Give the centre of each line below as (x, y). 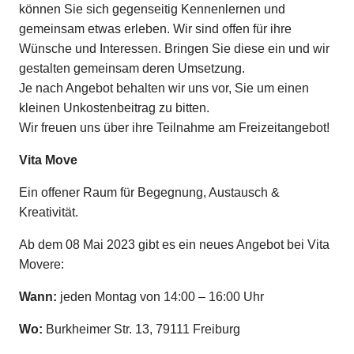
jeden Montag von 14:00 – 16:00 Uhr (162, 297)
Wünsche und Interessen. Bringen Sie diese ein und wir (174, 49)
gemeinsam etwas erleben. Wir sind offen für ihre (155, 29)
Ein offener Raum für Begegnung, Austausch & (149, 193)
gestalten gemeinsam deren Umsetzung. (132, 69)
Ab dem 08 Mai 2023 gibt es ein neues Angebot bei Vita (174, 245)
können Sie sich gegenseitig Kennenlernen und (152, 9)
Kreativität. (49, 213)
